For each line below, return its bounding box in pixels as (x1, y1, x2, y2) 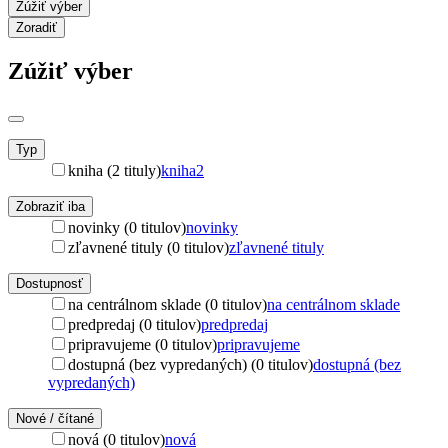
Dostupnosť (16, 276, 83, 291)
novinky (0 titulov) (68, 219, 186, 236)
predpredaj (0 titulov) (68, 316, 201, 333)
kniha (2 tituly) (68, 162, 161, 179)
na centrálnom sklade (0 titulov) (68, 296, 267, 313)
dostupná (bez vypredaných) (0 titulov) (68, 356, 313, 373)
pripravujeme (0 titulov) (68, 336, 217, 353)
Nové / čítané (16, 411, 94, 426)
